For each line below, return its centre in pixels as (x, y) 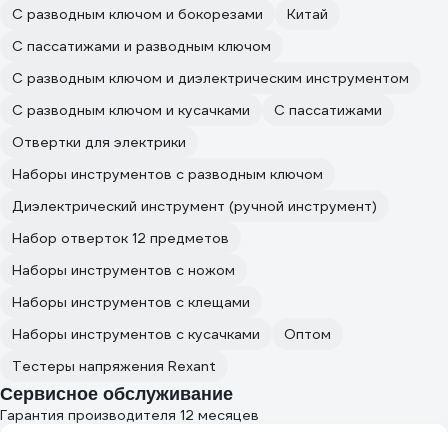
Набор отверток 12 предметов (120, 238)
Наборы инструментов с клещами (131, 302)
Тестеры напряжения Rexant (114, 366)
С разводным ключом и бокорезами (137, 14)
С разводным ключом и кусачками (131, 110)
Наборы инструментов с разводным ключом (167, 174)
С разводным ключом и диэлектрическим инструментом (210, 78)
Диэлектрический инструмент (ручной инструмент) (194, 206)
